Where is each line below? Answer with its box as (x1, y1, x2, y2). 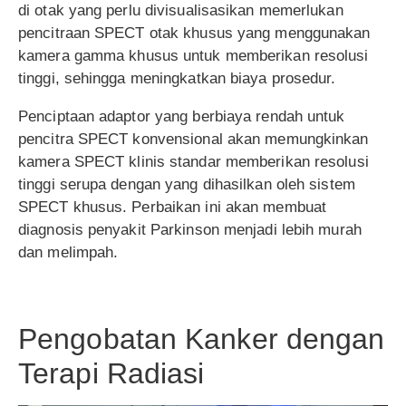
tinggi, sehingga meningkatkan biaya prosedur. (18, 69, 336, 87)
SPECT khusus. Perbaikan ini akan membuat (18, 198, 327, 216)
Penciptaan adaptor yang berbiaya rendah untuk (18, 107, 345, 125)
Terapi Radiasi (18, 356, 205, 390)
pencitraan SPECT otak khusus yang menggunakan (18, 24, 371, 42)
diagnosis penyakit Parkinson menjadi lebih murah (18, 220, 362, 238)
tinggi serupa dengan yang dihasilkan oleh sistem (18, 175, 355, 193)
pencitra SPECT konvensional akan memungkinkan (18, 130, 369, 148)
